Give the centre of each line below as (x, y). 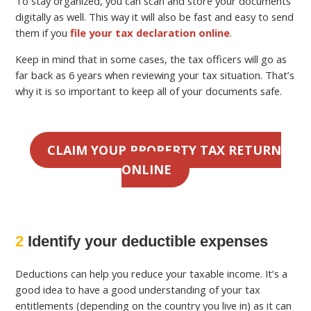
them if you (43, 32)
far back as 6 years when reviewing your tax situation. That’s (155, 75)
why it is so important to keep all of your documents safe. (149, 91)
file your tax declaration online (150, 32)
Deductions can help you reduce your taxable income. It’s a (152, 274)
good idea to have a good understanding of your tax (138, 290)
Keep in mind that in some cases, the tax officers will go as (151, 59)
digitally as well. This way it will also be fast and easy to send (155, 16)
